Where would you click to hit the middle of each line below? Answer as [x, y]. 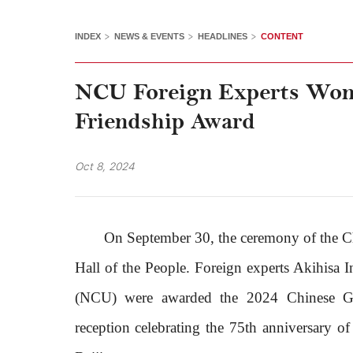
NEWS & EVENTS [149, 37]
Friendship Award [165, 121]
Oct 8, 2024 [104, 166]
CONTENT [282, 37]
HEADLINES [222, 37]
